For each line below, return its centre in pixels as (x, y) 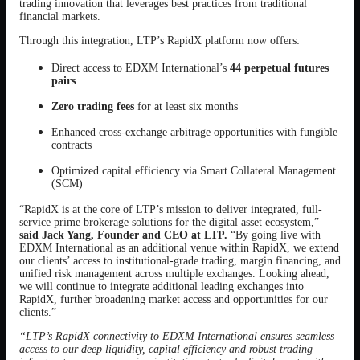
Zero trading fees (93, 106)
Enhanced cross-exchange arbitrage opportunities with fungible (194, 132)
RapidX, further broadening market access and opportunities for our (174, 299)
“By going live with (276, 235)
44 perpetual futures (279, 68)
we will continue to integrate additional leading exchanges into (162, 286)
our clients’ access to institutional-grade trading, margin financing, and (180, 261)
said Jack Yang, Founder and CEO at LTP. (125, 235)
